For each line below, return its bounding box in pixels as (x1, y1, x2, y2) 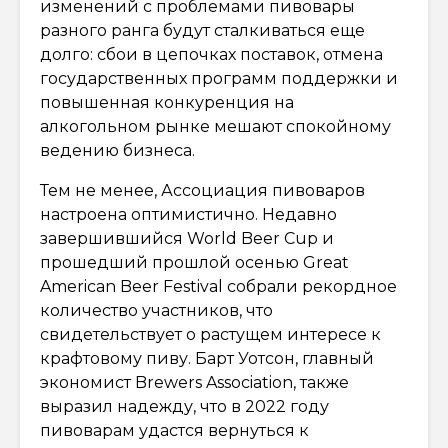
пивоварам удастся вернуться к (40, 421, 309, 440)
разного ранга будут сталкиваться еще (40, 21, 365, 40)
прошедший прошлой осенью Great (40, 253, 349, 272)
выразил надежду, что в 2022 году (40, 397, 329, 416)
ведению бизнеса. (40, 141, 199, 160)
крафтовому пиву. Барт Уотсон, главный (40, 349, 374, 368)
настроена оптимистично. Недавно (40, 205, 337, 224)
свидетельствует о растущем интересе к (40, 325, 381, 344)
